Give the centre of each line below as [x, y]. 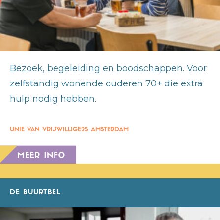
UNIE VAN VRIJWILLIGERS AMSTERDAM [69, 130]
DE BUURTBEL [35, 193]
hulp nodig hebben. [53, 99]
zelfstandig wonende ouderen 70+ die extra [106, 84]
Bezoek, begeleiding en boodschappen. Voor [108, 69]
